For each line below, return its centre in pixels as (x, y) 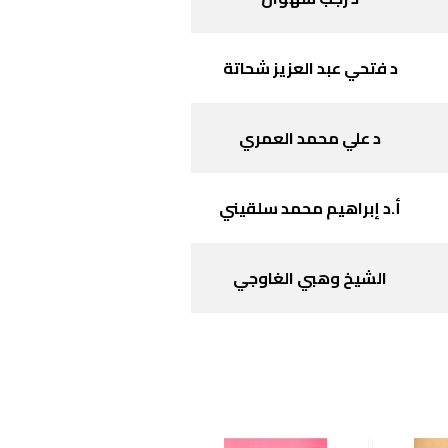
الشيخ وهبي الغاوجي (310, 278)
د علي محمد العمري (310, 138)
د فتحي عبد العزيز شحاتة (310, 68)
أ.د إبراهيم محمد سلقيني (310, 208)
